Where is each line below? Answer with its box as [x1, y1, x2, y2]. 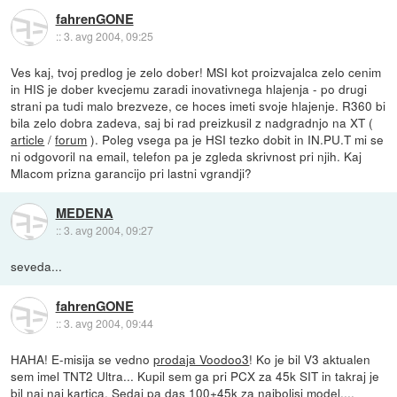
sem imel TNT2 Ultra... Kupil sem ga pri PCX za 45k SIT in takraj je [11, 366, 380, 385]
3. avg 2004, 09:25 [63, 28, 153, 44]
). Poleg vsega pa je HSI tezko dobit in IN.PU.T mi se [87, 129, 385, 148]
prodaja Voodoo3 [153, 349, 250, 368]
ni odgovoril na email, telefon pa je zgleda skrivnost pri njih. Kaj [11, 146, 362, 165]
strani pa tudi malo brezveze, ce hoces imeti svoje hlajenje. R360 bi [11, 96, 386, 114]
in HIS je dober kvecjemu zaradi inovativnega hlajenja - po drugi [11, 79, 368, 97]
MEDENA [55, 203, 113, 223]
